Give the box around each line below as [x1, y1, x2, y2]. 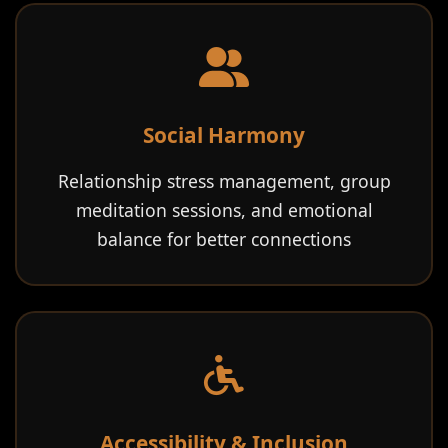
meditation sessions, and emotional [75, 198, 373, 222]
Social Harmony [143, 121, 305, 149]
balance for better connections [97, 227, 351, 251]
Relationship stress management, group [57, 169, 391, 193]
